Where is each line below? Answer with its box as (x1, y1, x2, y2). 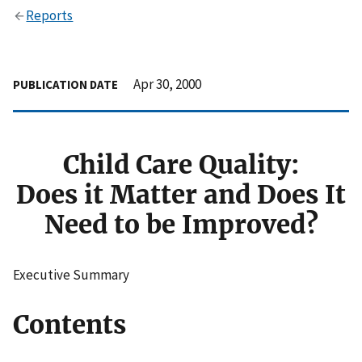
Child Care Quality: (62, 149, 300, 182)
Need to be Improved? (44, 208, 318, 242)
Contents (13, 309, 126, 342)
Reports (26, 6, 74, 24)
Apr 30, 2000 (133, 74, 201, 93)
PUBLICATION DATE (13, 76, 118, 92)
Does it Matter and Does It (16, 179, 346, 212)
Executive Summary (13, 266, 129, 284)
